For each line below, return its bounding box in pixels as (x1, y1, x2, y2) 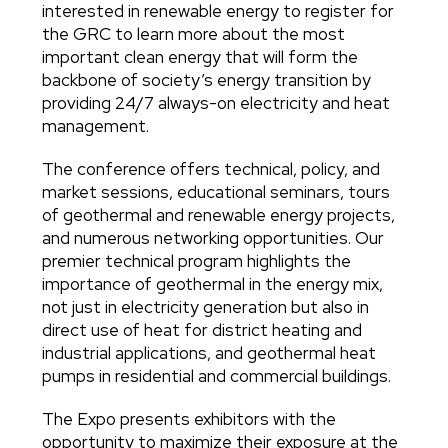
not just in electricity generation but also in (42, 296, 370, 319)
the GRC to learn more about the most (42, 23, 346, 46)
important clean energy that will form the (42, 46, 359, 69)
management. (42, 115, 150, 138)
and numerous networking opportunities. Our (42, 227, 385, 250)
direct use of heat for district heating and (42, 319, 363, 342)
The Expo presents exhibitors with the (42, 408, 337, 431)
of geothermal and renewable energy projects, (42, 204, 396, 227)
